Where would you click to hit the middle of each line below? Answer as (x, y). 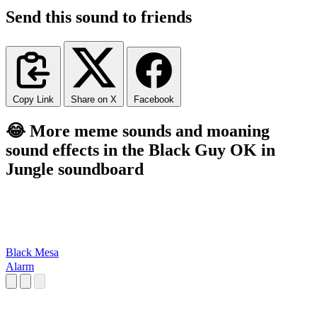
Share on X (94, 99)
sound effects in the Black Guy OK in (140, 150)
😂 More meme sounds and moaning (138, 131)
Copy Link (33, 99)
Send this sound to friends (99, 17)
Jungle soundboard (75, 169)
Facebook (154, 99)
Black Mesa (32, 253)
